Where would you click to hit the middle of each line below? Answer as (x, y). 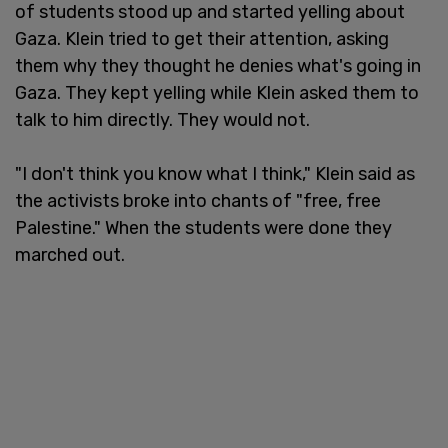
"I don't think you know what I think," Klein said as (215, 174)
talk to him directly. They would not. (162, 120)
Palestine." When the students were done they (203, 228)
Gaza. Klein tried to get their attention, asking (202, 39)
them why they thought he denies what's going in (218, 66)
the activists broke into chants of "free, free (198, 201)
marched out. (70, 255)
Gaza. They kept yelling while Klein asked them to (217, 93)
